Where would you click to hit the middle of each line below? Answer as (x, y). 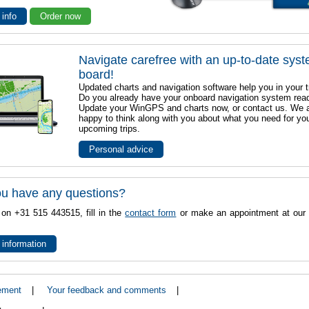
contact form (151, 213)
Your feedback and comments (106, 290)
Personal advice (121, 149)
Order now (61, 16)
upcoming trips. (110, 129)
